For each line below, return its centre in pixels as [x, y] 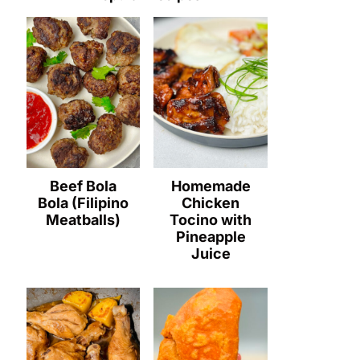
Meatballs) [84, 220]
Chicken [211, 203]
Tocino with [211, 220]
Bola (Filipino [84, 203]
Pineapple [211, 237]
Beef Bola [84, 186]
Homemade [211, 186]
